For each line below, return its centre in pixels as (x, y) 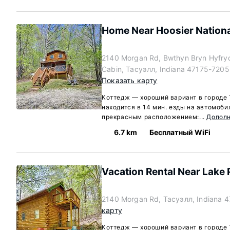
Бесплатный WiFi (180, 132)
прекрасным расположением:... (154, 117)
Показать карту (130, 80)
